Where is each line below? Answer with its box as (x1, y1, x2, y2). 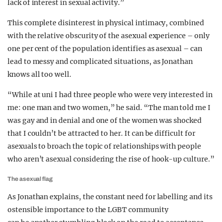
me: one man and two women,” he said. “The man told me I (7, 103, 211, 112)
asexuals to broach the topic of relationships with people (7, 142, 201, 151)
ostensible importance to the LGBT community (7, 205, 168, 214)
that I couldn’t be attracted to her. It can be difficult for (7, 129, 195, 138)
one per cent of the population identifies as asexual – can (7, 44, 202, 53)
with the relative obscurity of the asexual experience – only (7, 31, 210, 40)
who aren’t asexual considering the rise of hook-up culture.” (7, 155, 215, 164)
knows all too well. (7, 70, 71, 79)
